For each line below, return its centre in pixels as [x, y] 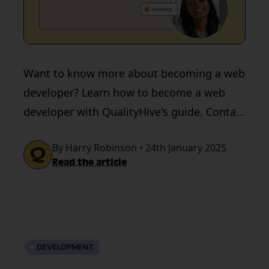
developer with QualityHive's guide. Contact [134, 112]
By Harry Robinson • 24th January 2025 [139, 148]
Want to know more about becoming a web [134, 73]
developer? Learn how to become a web [124, 92]
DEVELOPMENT [65, 247]
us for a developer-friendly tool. [104, 131]
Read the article [89, 162]
